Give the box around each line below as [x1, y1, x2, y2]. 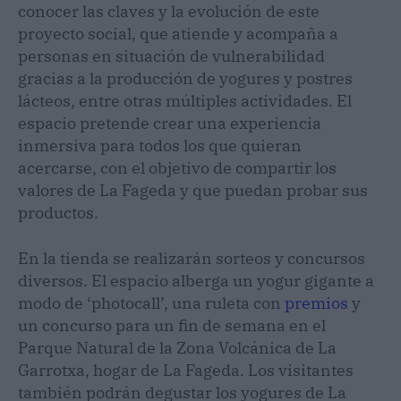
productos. [18, 201, 98, 223]
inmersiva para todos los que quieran [18, 134, 302, 156]
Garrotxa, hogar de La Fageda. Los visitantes [18, 359, 354, 380]
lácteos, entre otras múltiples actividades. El [18, 90, 352, 111]
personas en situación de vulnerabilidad [18, 45, 325, 66]
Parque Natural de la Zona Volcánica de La [18, 337, 337, 358]
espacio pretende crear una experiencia [18, 112, 321, 133]
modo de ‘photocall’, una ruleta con [18, 292, 285, 313]
